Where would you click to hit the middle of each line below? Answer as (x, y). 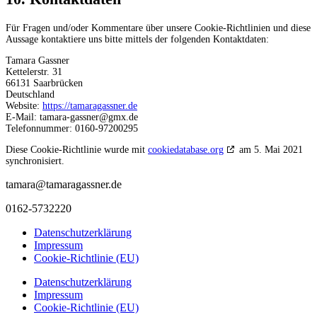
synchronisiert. (35, 161)
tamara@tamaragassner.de (64, 184)
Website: (24, 105)
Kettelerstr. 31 (34, 71)
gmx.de (123, 117)
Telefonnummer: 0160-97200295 (72, 128)
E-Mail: (23, 117)
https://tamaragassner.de (90, 105)
